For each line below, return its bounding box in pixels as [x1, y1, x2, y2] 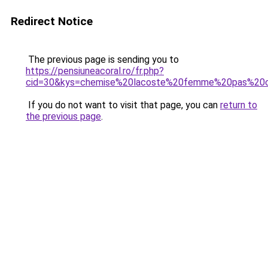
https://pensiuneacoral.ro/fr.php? [26, 65, 164, 77]
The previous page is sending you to [26, 54, 179, 65]
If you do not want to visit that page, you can [26, 99, 220, 111]
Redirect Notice [11, 14, 93, 28]
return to [220, 99, 257, 111]
